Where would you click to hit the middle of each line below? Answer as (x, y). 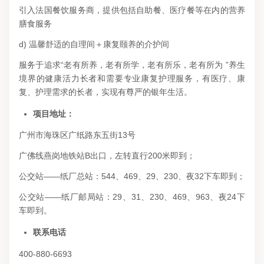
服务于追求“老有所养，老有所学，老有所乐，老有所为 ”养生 (132, 65)
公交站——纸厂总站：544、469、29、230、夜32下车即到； (132, 176)
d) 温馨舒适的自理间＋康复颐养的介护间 (94, 44)
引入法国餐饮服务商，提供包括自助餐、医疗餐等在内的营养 (132, 10)
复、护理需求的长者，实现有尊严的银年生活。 (105, 92)
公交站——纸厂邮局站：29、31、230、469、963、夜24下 (132, 197)
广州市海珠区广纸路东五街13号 (77, 135)
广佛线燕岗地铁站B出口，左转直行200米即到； (107, 156)
